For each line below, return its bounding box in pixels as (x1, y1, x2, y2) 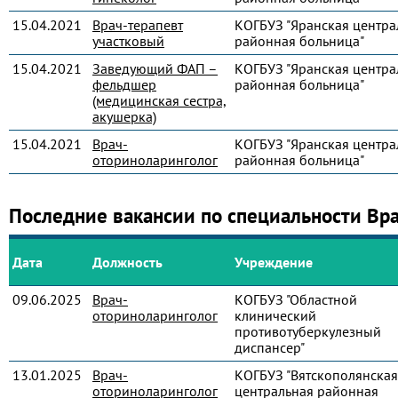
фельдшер (92, 76, 156, 93)
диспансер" (235, 338, 305, 356)
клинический (235, 306, 316, 324)
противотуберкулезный (235, 322, 381, 340)
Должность (92, 253, 163, 271)
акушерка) (92, 107, 156, 125)
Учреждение (235, 253, 313, 271)
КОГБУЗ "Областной (235, 291, 357, 308)
